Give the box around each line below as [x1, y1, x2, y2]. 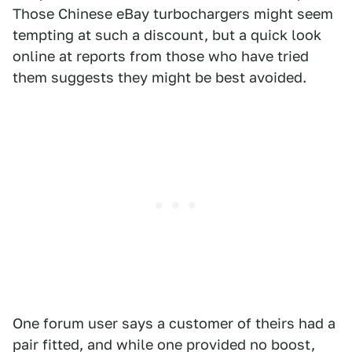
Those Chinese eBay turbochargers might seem [13, 5, 333, 23]
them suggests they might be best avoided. [13, 69, 310, 86]
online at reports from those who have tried [13, 48, 309, 65]
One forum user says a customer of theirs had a [13, 315, 335, 332]
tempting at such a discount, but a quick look [13, 27, 321, 44]
